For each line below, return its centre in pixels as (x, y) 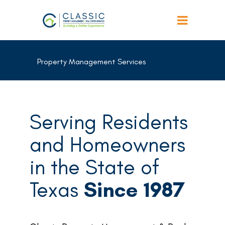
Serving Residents (109, 122)
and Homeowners (107, 144)
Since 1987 (132, 190)
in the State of (94, 167)
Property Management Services (91, 61)
